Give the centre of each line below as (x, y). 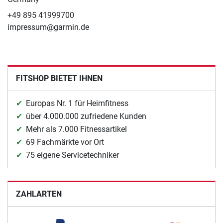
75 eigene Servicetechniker (72, 155)
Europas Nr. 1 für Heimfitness (77, 103)
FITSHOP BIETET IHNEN (59, 78)
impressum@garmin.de (48, 27)
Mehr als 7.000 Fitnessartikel (76, 129)
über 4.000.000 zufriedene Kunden (86, 116)
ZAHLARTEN (39, 194)
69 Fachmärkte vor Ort (65, 142)
